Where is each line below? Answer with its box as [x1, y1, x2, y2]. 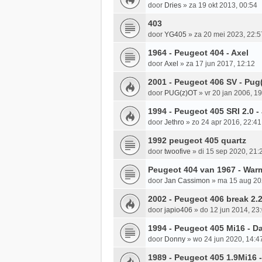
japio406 [164, 206, 192, 215]
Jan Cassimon [164, 177, 210, 185]
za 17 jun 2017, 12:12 [186, 60, 255, 68]
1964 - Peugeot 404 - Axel [148, 48, 249, 58]
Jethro [164, 118, 184, 127]
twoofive [164, 147, 191, 156]
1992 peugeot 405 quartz [148, 136, 246, 146]
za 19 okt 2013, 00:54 [189, 1, 257, 10]
